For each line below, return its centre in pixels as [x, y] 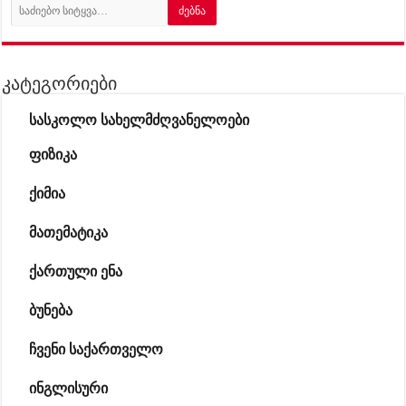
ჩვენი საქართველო [97, 350]
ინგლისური [69, 389]
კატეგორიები [60, 84]
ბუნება [51, 311]
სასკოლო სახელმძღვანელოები [140, 121]
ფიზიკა [53, 155]
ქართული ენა [76, 272]
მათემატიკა [69, 233]
